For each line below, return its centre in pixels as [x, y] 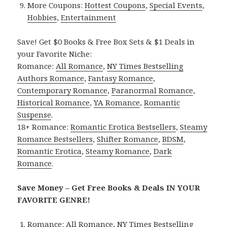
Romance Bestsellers [55, 139]
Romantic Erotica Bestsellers [123, 127]
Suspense [34, 115]
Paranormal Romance [153, 90]
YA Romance [117, 103]
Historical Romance [54, 103]
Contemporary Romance [63, 90]
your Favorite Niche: [55, 54]
